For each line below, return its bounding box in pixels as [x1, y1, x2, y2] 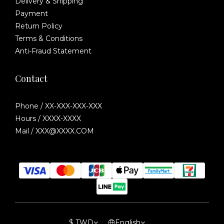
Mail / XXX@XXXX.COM [15, 126, 94, 135]
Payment [15, 9, 48, 18]
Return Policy [15, 21, 62, 30]
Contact [15, 72, 47, 84]
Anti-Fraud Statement [15, 46, 91, 55]
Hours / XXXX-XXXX [15, 114, 81, 123]
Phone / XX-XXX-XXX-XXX [15, 101, 102, 110]
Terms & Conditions [15, 34, 82, 43]
